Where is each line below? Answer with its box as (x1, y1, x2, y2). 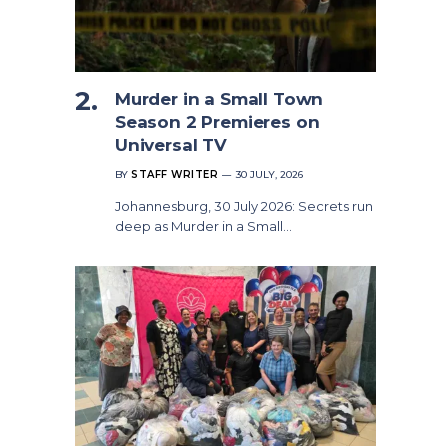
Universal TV (115, 135, 227, 156)
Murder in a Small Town (115, 89, 324, 110)
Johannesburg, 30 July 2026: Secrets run (115, 198, 373, 215)
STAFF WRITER (131, 168, 218, 182)
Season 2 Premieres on (115, 112, 320, 133)
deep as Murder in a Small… (115, 218, 292, 235)
